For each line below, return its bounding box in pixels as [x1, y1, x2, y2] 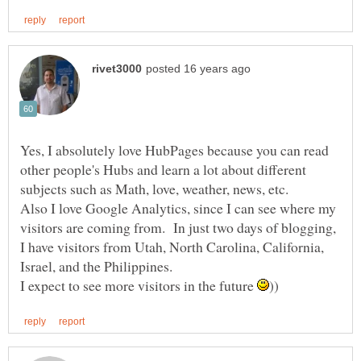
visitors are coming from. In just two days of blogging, [20, 218, 336, 238]
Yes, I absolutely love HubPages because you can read [20, 140, 329, 160]
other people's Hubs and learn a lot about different [20, 160, 306, 180]
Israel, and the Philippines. [20, 256, 177, 276]
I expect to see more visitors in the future [20, 276, 257, 296]
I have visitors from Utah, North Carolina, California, [20, 237, 324, 257]
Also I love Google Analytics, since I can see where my [20, 198, 336, 218]
